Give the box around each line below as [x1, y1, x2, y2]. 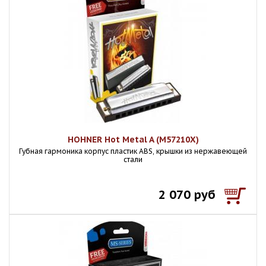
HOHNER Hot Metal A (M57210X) [67, 134, 199, 145]
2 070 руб [159, 187, 216, 202]
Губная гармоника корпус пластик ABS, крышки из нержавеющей [19, 147, 247, 156]
